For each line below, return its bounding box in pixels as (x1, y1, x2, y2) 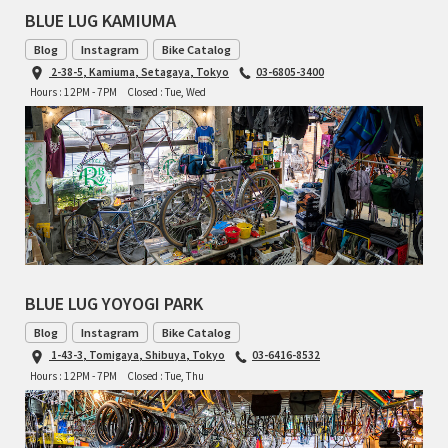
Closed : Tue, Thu (127, 367, 204, 383)
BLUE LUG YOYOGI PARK (25, 291, 203, 316)
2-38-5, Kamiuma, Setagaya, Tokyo (51, 64, 229, 79)
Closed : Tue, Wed (127, 84, 206, 100)
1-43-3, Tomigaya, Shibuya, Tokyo (51, 347, 225, 363)
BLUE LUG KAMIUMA (25, 8, 176, 32)
